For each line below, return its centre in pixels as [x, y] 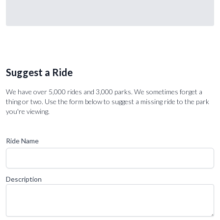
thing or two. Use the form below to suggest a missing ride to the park [108, 101]
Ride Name [22, 140]
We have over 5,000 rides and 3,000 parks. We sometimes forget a [104, 91]
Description [24, 179]
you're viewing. [28, 111]
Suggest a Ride [39, 72]
